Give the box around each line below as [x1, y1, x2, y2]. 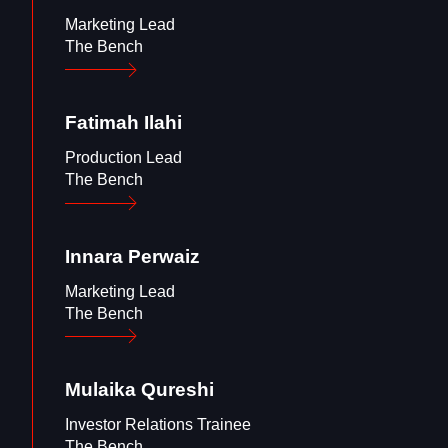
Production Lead [65, 149, 182, 167]
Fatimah [65, 112, 139, 134]
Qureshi [141, 378, 214, 400]
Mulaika [65, 378, 136, 400]
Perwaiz [128, 245, 200, 267]
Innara [65, 245, 123, 267]
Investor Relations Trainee [65, 416, 251, 434]
